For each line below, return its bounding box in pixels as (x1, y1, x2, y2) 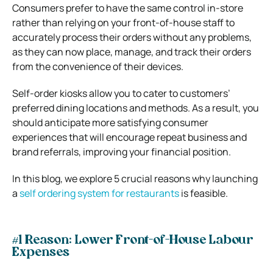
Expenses (12, 246, 69, 259)
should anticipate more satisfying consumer (12, 115, 208, 129)
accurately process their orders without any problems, (12, 30, 252, 44)
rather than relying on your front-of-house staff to (12, 15, 235, 29)
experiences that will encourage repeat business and (12, 130, 247, 144)
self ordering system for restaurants (19, 186, 179, 200)
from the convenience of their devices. (12, 59, 183, 73)
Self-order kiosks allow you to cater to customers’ (12, 86, 230, 100)
